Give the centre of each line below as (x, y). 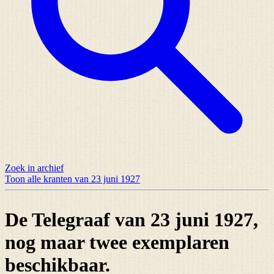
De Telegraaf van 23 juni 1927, (131, 220)
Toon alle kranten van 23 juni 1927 (72, 179)
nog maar (47, 243)
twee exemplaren (159, 243)
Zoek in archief (34, 168)
